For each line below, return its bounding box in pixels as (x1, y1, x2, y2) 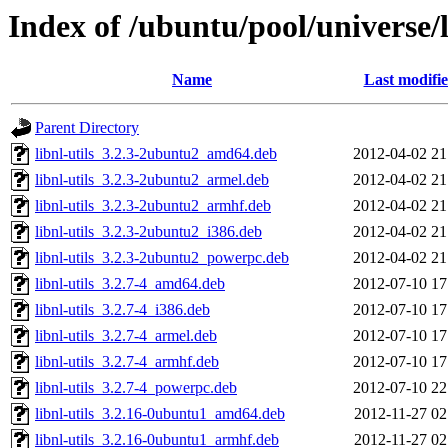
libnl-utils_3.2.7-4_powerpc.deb (35, 379, 237, 397)
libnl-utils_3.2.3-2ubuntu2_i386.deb (35, 223, 262, 241)
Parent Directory (35, 119, 139, 137)
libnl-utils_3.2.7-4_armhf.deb (35, 353, 219, 371)
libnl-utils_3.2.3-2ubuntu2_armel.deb (35, 171, 269, 189)
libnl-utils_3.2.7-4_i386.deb (35, 301, 210, 319)
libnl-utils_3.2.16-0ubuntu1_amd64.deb (35, 405, 285, 423)
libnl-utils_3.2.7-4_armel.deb (35, 327, 217, 345)
